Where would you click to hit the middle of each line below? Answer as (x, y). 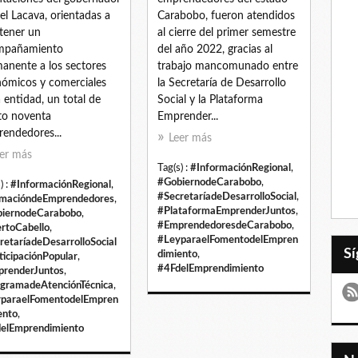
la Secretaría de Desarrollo (222, 83)
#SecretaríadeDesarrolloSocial (227, 196)
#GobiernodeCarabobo (209, 182)
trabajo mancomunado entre (228, 66)
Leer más (190, 138)
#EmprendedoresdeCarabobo (225, 225)
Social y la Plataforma (210, 99)
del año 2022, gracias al (215, 49)
